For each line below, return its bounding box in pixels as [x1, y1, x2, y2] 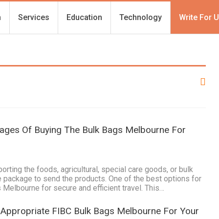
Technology [119, 13, 162, 22]
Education [66, 13, 103, 22]
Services [18, 13, 50, 22]
